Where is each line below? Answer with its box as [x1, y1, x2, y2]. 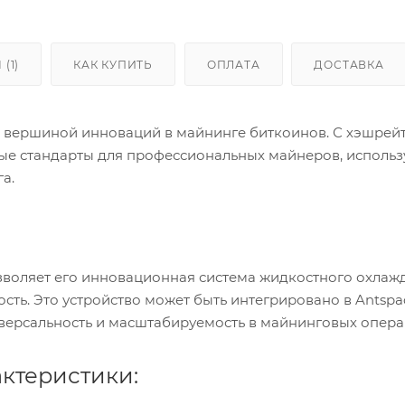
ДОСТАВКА [314, 57, 384, 71]
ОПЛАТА [206, 57, 260, 71]
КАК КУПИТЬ [73, 57, 154, 71]
